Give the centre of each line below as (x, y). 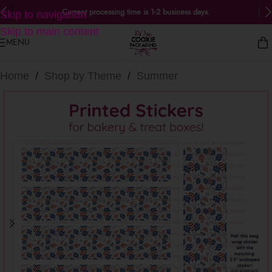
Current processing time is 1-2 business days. (136, 12)
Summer (157, 76)
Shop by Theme (84, 76)
